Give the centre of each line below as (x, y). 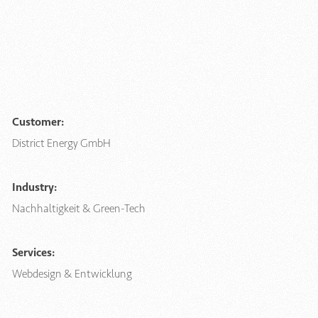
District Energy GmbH (61, 143)
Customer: (38, 122)
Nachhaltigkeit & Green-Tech (79, 209)
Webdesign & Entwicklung (72, 274)
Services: (33, 253)
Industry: (34, 187)
